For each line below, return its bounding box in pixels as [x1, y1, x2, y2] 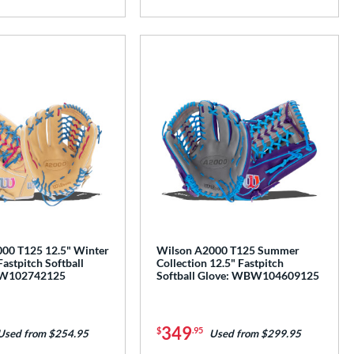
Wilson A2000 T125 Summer [156, 243, 300, 258]
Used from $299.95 [209, 327, 302, 341]
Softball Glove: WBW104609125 [156, 269, 320, 283]
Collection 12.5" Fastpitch [156, 256, 284, 270]
